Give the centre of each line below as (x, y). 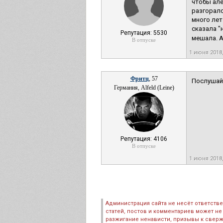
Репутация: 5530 (144, 33)
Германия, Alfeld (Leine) (144, 88)
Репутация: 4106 (144, 139)
